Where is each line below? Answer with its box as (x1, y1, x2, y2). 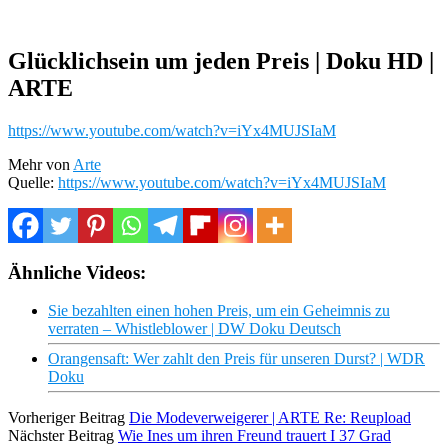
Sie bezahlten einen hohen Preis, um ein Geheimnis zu (48, 302, 390, 320)
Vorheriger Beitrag (8, 409, 125, 427)
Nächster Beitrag (8, 427, 114, 445)
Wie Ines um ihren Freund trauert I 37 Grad (118, 427, 391, 445)
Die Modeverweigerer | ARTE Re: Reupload (129, 409, 411, 427)
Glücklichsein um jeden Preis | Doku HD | (8, 47, 434, 74)
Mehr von (8, 155, 73, 173)
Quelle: (8, 173, 58, 191)
